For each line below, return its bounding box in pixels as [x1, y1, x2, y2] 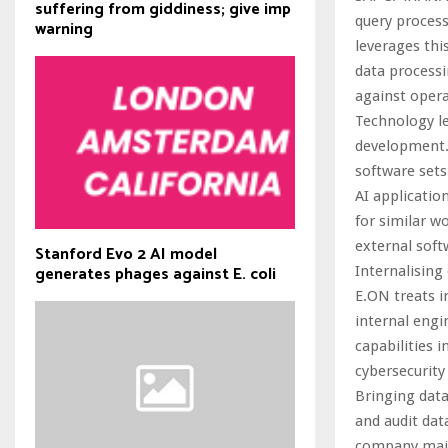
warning [35, 15, 93, 43]
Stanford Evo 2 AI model [35, 241, 217, 269]
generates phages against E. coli [35, 261, 276, 289]
